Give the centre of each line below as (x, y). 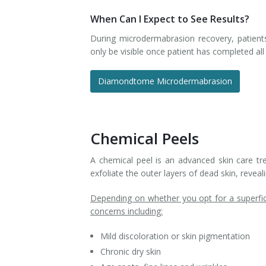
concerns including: (126, 211)
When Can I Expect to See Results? (170, 19)
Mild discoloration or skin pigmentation (175, 236)
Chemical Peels (145, 138)
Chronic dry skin (130, 251)
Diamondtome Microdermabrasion (165, 81)
